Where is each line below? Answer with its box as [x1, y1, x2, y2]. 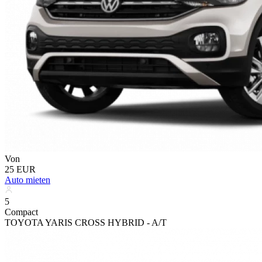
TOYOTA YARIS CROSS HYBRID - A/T [5, 217, 167, 227]
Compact [5, 206, 38, 217]
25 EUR [5, 164, 36, 174]
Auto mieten [5, 174, 50, 185]
